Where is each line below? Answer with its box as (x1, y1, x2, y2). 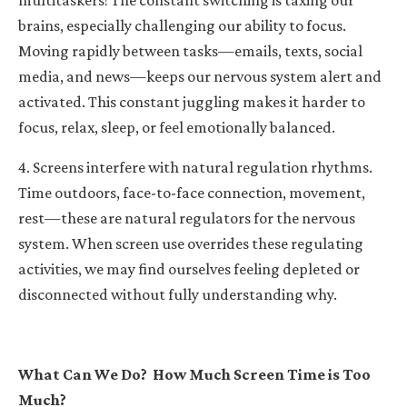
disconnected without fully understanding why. (18, 284, 337, 303)
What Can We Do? (18, 364, 147, 383)
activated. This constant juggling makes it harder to (18, 92, 365, 111)
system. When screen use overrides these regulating (18, 233, 363, 253)
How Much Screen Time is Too (153, 364, 371, 383)
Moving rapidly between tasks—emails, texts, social (18, 41, 362, 60)
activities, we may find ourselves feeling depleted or (18, 259, 360, 278)
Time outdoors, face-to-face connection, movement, (18, 183, 365, 202)
